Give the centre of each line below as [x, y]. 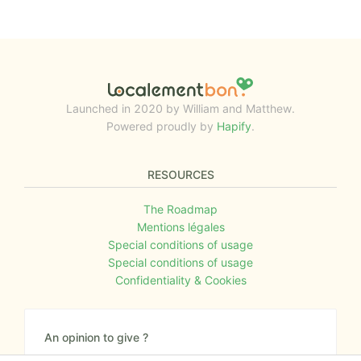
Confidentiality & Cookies [180, 280]
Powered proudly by [160, 126]
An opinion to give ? [96, 337]
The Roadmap [180, 209]
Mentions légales [180, 226]
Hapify [234, 126]
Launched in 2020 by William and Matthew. [180, 108]
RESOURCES [180, 174]
